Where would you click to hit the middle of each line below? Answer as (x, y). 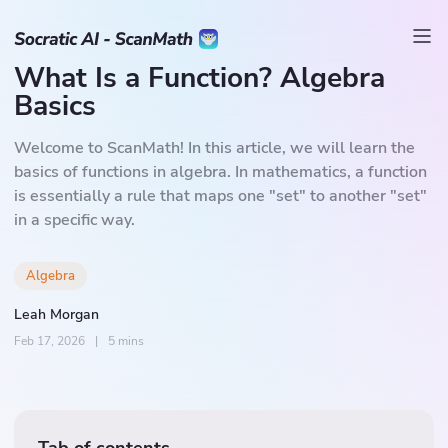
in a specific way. (74, 220)
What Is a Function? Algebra (199, 78)
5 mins (126, 341)
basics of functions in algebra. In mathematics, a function (220, 172)
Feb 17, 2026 (49, 341)
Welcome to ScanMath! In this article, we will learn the (214, 148)
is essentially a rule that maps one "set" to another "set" (220, 196)
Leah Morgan (56, 314)
